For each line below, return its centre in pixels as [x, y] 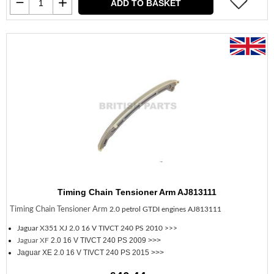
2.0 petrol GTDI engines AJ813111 [165, 209]
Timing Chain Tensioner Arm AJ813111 [137, 192]
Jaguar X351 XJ [43, 228]
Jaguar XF [34, 240]
